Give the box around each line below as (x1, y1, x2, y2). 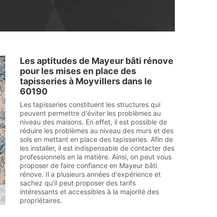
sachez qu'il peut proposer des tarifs (20, 179, 136, 187)
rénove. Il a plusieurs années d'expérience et (20, 170, 161, 178)
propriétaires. (20, 196, 62, 204)
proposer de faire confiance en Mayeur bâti (20, 161, 157, 170)
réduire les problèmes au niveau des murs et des (20, 126, 173, 135)
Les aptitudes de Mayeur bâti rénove (20, 56, 173, 66)
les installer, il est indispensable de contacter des (20, 144, 174, 152)
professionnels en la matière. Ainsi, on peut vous (20, 153, 171, 161)
